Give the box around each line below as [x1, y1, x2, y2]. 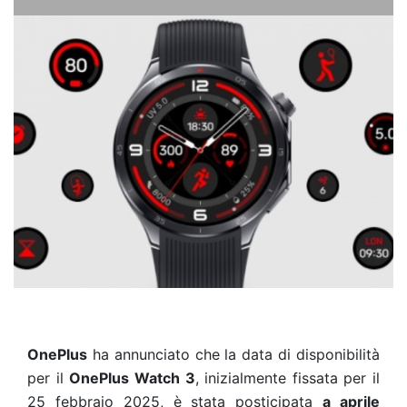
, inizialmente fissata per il [194, 369, 380, 387]
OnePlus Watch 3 [69, 369, 195, 387]
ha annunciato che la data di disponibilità [87, 345, 380, 363]
